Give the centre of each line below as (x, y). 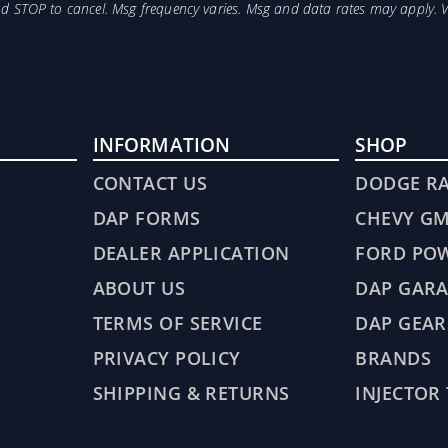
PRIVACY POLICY (166, 358)
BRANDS (393, 358)
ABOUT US (139, 288)
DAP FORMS (146, 218)
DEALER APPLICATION (191, 253)
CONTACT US (149, 183)
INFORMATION (161, 145)
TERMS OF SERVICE (177, 323)
